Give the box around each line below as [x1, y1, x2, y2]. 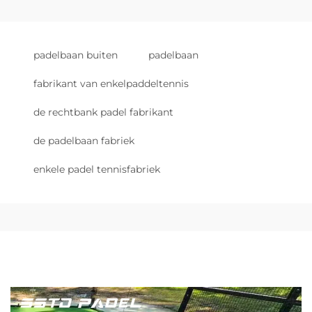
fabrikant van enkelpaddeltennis [33, 77, 189, 90]
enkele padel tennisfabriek [33, 163, 160, 175]
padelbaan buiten [33, 49, 118, 61]
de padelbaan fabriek [33, 134, 134, 147]
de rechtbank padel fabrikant [33, 106, 173, 118]
